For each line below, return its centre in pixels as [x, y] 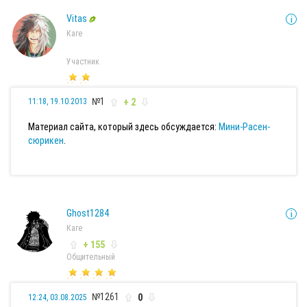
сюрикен [46, 140]
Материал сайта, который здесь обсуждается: [123, 126]
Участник [83, 61]
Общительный [91, 257]
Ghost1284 [88, 213]
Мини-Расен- [244, 126]
